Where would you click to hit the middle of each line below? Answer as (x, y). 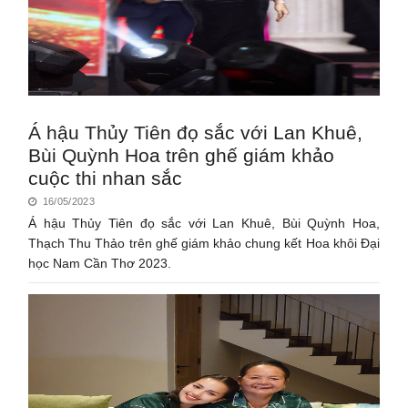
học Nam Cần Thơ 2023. (100, 263)
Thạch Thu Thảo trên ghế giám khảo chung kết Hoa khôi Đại (204, 243)
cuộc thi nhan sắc (106, 178)
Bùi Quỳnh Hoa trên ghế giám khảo (182, 155)
